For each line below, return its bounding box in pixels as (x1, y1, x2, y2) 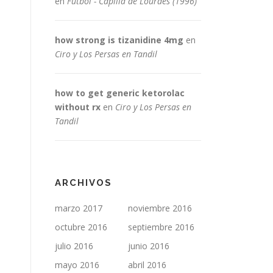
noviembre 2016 (128, 202, 192, 214)
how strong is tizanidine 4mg (55, 34, 183, 46)
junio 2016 (128, 240, 169, 252)
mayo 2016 (55, 259, 99, 271)
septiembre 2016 (128, 221, 194, 233)
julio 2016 (55, 240, 93, 252)
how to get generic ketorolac (55, 87, 185, 99)
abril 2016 (128, 259, 166, 271)
